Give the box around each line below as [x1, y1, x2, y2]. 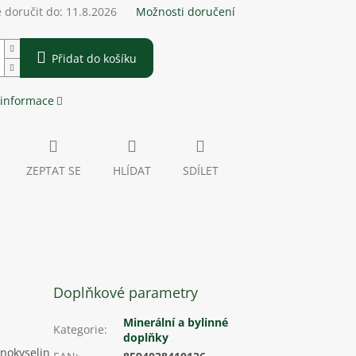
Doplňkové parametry [53, 283, 199, 303]
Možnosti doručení [135, 4, 235, 20]
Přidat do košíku [51, 51, 137, 67]
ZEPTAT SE [25, 163, 81, 179]
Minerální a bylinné [123, 315, 229, 331]
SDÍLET [182, 163, 219, 179]
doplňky [123, 330, 169, 346]
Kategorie [53, 322, 105, 338]
